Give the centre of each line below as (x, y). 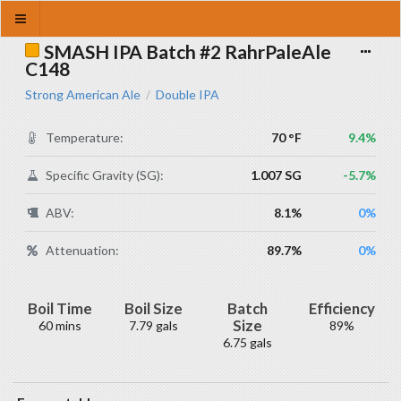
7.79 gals (154, 325)
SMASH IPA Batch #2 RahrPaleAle (188, 51)
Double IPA (188, 94)
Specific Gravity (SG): (105, 175)
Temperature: (85, 137)
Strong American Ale (83, 94)
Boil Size (154, 308)
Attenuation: (83, 250)
